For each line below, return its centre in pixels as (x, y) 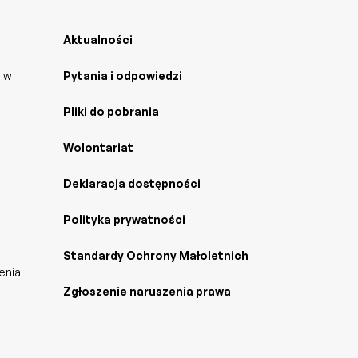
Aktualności (98, 39)
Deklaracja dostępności (132, 183)
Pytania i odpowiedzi (123, 75)
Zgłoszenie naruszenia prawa (147, 291)
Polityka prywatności (124, 219)
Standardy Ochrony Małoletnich (156, 255)
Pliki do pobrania (111, 111)
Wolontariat (98, 147)
